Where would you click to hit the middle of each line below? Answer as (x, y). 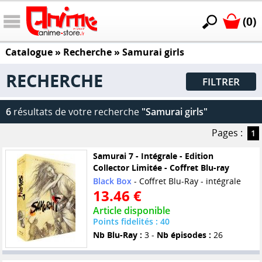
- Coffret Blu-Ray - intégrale (186, 181)
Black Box (112, 181)
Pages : (227, 133)
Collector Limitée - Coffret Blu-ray (161, 168)
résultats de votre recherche (76, 112)
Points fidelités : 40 (131, 222)
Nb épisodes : (184, 235)
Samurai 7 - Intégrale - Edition (153, 156)
